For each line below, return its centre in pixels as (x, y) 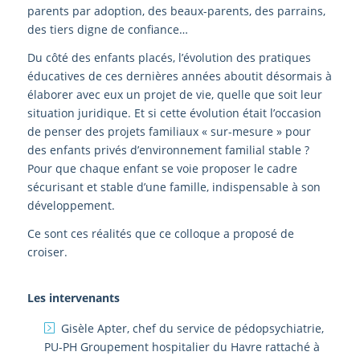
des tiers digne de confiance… (107, 29)
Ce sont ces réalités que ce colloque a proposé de (160, 233)
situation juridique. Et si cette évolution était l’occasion (174, 112)
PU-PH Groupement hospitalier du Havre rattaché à (182, 347)
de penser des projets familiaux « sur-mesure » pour (169, 131)
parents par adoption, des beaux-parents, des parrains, (176, 10)
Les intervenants (73, 298)
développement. (71, 205)
